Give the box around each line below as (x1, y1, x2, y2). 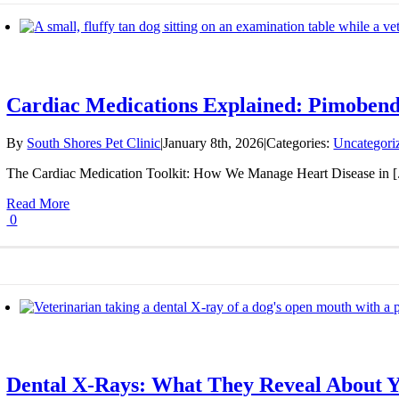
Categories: (266, 134, 334, 151)
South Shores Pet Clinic (27, 134, 161, 151)
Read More (6, 195, 70, 211)
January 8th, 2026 (163, 134, 265, 151)
